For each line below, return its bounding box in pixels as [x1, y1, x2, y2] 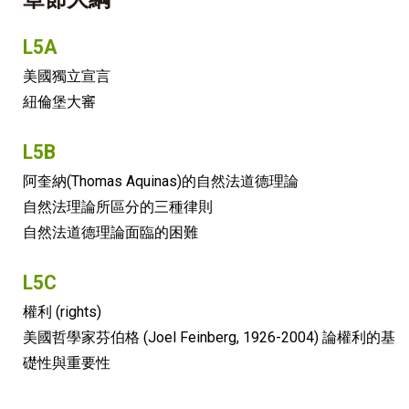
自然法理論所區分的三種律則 [23, 197, 213, 215]
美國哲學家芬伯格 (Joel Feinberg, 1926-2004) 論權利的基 [23, 328, 395, 346]
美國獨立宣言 [23, 67, 110, 85]
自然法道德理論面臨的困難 [23, 223, 198, 241]
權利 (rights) [23, 302, 101, 320]
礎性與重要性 [23, 353, 110, 372]
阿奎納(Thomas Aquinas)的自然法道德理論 [23, 172, 299, 190]
